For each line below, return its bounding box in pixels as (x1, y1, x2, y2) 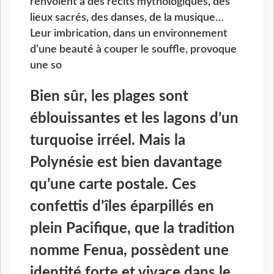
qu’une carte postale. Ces (30, 177, 196, 193)
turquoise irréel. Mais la (30, 133, 185, 149)
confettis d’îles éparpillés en (30, 199, 214, 215)
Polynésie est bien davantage (30, 155, 222, 171)
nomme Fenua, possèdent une (30, 243, 229, 259)
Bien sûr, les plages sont (30, 89, 188, 105)
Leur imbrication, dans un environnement (30, 28, 228, 39)
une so (30, 60, 62, 71)
